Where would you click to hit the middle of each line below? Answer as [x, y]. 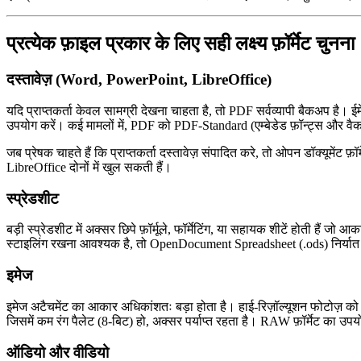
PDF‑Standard [211, 125]
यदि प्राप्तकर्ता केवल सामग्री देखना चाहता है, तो [118, 110]
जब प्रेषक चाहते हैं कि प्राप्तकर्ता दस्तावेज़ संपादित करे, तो [141, 152]
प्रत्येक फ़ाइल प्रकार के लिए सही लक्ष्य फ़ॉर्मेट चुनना [180, 44]
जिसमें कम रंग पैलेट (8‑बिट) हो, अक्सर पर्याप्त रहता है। [133, 321]
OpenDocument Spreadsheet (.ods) [239, 244]
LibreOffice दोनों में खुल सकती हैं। [89, 167]
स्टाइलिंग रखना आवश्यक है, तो [78, 244]
